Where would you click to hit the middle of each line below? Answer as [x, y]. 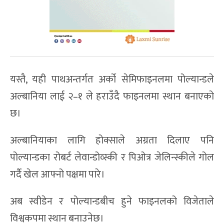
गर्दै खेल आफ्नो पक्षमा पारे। [57, 174]
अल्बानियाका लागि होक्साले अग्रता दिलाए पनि [112, 140]
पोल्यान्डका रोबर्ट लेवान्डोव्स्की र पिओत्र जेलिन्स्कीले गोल [112, 157]
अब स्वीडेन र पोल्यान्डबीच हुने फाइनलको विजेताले [112, 201]
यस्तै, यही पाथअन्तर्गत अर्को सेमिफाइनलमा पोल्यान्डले [112, 79]
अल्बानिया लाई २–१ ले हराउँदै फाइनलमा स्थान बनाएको [112, 96]
